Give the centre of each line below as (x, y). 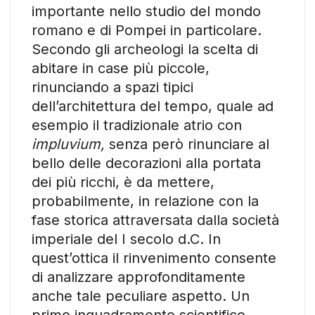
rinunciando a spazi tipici (112, 87)
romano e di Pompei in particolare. (147, 30)
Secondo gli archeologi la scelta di (145, 49)
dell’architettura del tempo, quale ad (153, 106)
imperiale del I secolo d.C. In (126, 239)
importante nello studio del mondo (146, 11)
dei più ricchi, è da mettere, (123, 182)
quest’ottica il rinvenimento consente (154, 258)
